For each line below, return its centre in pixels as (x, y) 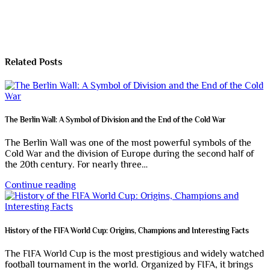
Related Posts (33, 62)
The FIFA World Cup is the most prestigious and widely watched (134, 253)
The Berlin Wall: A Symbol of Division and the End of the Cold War (115, 120)
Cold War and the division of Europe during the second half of (129, 154)
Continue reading (40, 185)
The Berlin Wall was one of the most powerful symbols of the (128, 143)
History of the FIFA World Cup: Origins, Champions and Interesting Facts (127, 230)
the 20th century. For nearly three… (76, 165)
